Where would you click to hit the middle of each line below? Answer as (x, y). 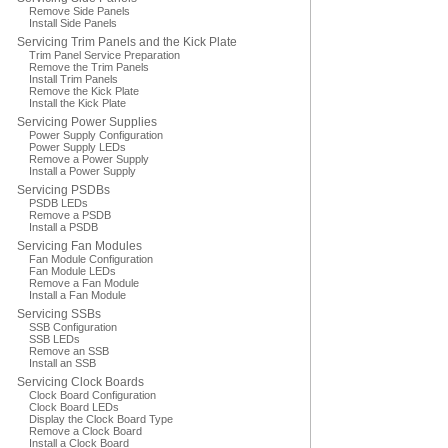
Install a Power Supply (82, 171)
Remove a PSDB (70, 215)
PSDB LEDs (58, 203)
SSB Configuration (73, 327)
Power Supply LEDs (77, 147)
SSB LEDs (54, 339)
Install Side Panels (73, 23)
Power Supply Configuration (96, 135)
